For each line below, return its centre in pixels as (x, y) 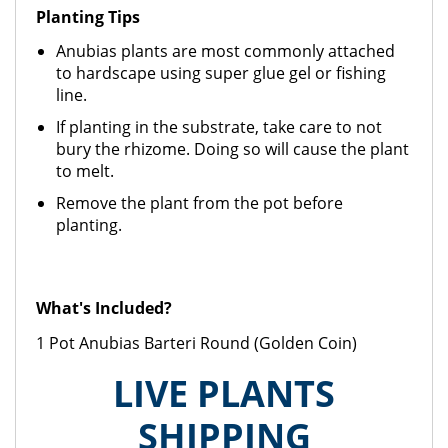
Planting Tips (88, 17)
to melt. (85, 171)
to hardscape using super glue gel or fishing (221, 73)
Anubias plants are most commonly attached (225, 51)
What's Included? (104, 308)
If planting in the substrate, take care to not (219, 127)
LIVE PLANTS (224, 393)
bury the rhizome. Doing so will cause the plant (232, 149)
